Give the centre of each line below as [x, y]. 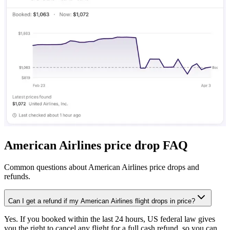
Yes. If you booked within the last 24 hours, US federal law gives [110, 219]
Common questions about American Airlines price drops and [102, 167]
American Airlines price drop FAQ [96, 145]
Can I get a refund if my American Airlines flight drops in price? [102, 201]
